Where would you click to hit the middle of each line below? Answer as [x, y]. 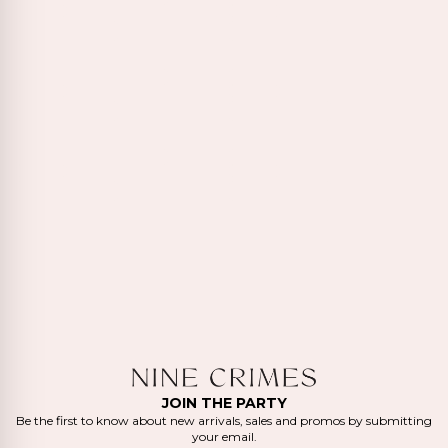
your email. [224, 437]
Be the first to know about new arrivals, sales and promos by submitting [224, 421]
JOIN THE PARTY [224, 403]
